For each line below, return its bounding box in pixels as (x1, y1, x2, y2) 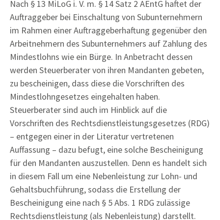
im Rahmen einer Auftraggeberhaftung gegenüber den (10, 24, 207, 36)
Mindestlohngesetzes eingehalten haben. (10, 90, 160, 102)
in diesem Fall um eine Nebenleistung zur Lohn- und (10, 170, 197, 182)
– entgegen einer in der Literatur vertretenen (10, 130, 174, 142)
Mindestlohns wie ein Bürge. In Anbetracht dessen (10, 51, 192, 62)
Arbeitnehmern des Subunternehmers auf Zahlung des (10, 37, 207, 49)
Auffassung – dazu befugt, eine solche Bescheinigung (10, 143, 203, 155)
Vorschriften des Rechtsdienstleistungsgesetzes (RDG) (10, 117, 210, 129)
